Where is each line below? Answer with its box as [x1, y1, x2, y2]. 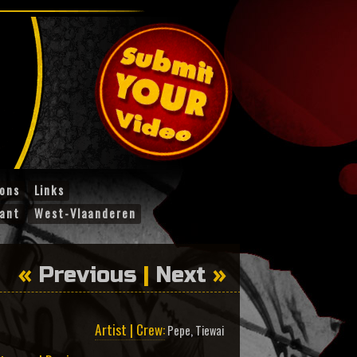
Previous [38, 261, 136, 288]
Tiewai [195, 322, 224, 339]
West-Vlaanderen [34, 204, 136, 222]
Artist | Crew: [95, 319, 165, 339]
